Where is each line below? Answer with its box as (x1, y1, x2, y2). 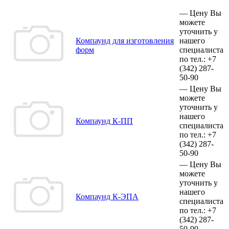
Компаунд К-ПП (76, 116, 133, 125)
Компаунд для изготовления (76, 36, 174, 45)
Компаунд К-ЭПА (76, 192, 139, 201)
